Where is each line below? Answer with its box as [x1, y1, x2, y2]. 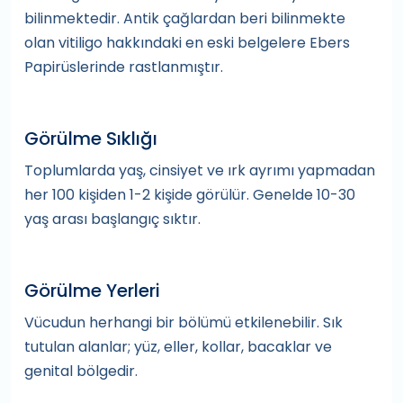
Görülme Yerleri [24, 278, 160, 303]
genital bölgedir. [24, 361, 138, 381]
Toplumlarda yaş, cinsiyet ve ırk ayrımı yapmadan [24, 160, 375, 181]
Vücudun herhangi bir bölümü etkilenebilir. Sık [24, 312, 343, 333]
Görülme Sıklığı [24, 126, 157, 151]
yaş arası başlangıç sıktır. [24, 209, 201, 229]
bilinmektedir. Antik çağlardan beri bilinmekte [24, 8, 345, 29]
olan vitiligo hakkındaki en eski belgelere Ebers [24, 32, 350, 53]
